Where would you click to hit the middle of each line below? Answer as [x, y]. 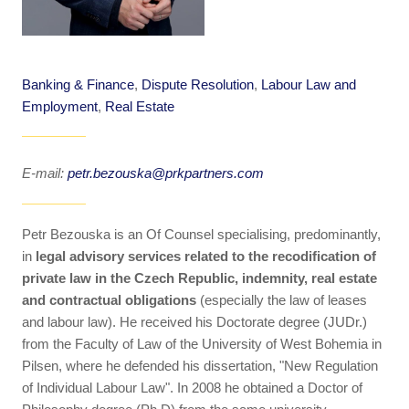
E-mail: [45, 173]
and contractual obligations [111, 299]
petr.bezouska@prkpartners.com [166, 173]
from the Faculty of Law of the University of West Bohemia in [202, 343]
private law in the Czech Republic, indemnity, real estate [199, 278]
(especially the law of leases [283, 299]
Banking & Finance [78, 84]
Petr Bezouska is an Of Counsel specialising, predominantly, [201, 234]
